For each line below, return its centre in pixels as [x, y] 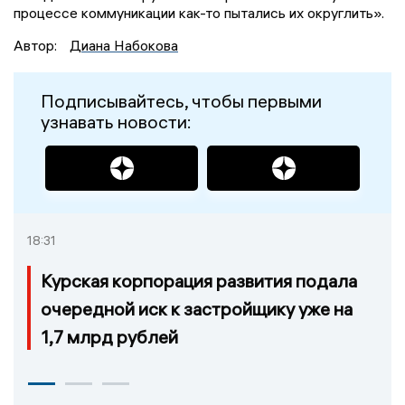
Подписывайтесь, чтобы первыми [181, 101]
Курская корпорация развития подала [199, 280]
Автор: [37, 46]
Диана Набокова [124, 46]
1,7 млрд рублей [109, 336]
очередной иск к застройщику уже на [197, 308]
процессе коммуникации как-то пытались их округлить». [199, 13]
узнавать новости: [116, 122]
